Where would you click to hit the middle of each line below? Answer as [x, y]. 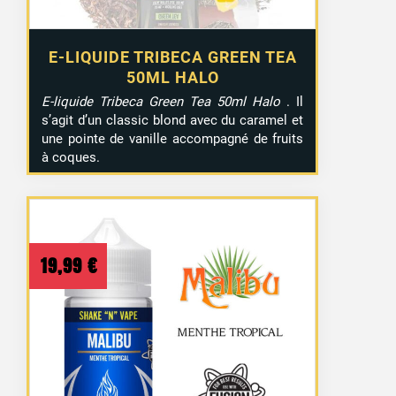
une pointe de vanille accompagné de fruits [173, 138]
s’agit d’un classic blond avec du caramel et [173, 120]
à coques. [71, 157]
